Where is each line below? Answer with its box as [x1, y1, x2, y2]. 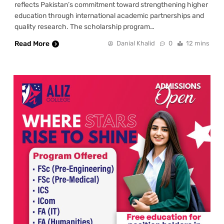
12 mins [186, 39, 209, 47]
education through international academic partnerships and [14, 11, 204, 20]
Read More [14, 39, 49, 48]
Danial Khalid [116, 39, 155, 47]
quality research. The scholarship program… [14, 22, 154, 31]
